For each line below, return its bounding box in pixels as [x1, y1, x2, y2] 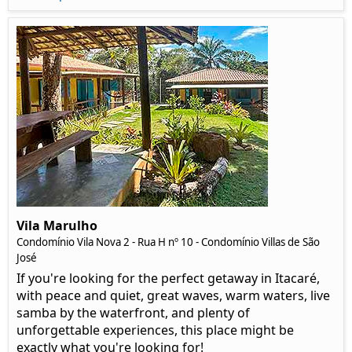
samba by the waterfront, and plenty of [16, 303, 250, 321]
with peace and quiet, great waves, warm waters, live [16, 286, 330, 304]
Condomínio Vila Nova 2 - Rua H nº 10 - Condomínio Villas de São [16, 234, 320, 249]
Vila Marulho [16, 216, 97, 234]
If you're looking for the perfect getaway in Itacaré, [16, 269, 320, 287]
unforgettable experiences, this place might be [16, 321, 294, 339]
